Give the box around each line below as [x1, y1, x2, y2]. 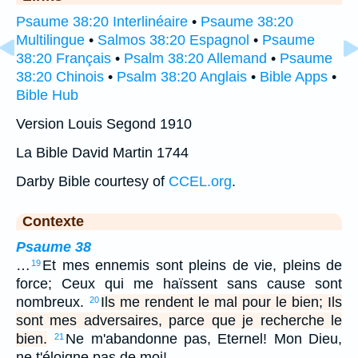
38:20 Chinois [16, 69, 104, 86]
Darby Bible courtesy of [16, 173, 169, 190]
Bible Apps [260, 69, 328, 86]
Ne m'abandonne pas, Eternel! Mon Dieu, [66, 331, 343, 348]
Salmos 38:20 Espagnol [97, 32, 249, 49]
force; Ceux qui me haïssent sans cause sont [16, 276, 342, 292]
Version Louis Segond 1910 [16, 116, 192, 133]
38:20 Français [16, 50, 111, 67]
